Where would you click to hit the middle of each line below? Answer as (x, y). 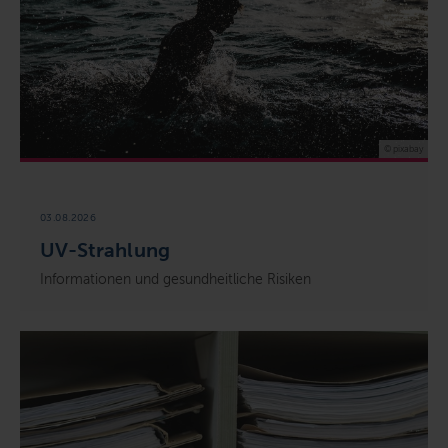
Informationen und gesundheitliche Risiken (175, 279)
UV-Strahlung (105, 249)
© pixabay (403, 148)
